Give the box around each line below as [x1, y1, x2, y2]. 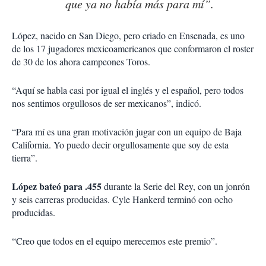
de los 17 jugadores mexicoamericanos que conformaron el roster [12, 42, 254, 55]
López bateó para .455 [12, 179, 102, 194]
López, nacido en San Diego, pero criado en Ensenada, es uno [12, 29, 245, 42]
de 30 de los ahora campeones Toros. [12, 55, 150, 68]
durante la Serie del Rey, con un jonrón [102, 180, 250, 193]
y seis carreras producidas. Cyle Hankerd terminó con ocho [12, 193, 233, 206]
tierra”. [12, 151, 37, 164]
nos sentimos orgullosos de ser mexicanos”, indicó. [12, 97, 201, 110]
